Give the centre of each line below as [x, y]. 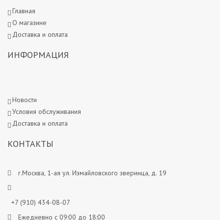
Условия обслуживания [47, 111]
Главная [24, 11]
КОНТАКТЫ [30, 144]
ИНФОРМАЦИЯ [38, 55]
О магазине [29, 23]
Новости [25, 100]
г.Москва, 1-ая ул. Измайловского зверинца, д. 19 [91, 173]
